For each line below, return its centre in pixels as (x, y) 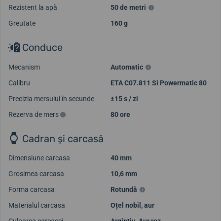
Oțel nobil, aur (132, 205)
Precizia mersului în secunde (51, 98)
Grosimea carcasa (36, 174)
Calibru (19, 83)
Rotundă (124, 190)
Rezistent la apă (33, 7)
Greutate (22, 23)
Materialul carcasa (37, 205)
